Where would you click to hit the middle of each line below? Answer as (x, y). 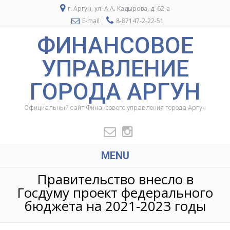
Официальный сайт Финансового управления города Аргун (115, 108)
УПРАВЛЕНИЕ (115, 69)
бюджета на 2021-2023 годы (115, 206)
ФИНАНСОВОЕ (115, 45)
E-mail (91, 21)
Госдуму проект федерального (115, 193)
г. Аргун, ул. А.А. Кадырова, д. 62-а (118, 8)
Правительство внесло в (115, 179)
